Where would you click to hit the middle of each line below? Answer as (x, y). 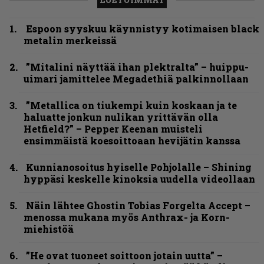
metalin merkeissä (70, 41)
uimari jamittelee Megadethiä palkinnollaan (136, 79)
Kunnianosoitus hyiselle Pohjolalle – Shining (139, 167)
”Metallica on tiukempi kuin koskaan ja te (131, 105)
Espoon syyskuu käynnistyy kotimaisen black (143, 29)
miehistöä (49, 229)
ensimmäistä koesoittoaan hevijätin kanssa (132, 141)
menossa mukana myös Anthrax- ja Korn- (127, 217)
